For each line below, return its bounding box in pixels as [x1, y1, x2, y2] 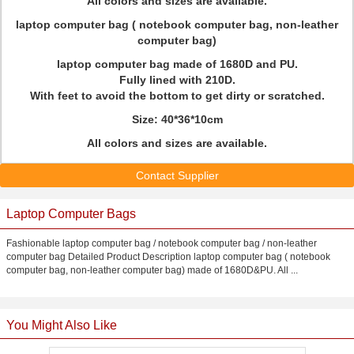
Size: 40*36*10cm [131, 113, 223, 126]
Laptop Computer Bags [6, 207, 136, 220]
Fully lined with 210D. [119, 73, 235, 86]
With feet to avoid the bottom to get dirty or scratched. [29, 89, 325, 102]
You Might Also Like [6, 318, 117, 332]
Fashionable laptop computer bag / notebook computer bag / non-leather [6, 238, 317, 249]
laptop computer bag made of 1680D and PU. [56, 58, 298, 70]
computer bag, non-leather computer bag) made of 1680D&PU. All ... [6, 265, 298, 276]
